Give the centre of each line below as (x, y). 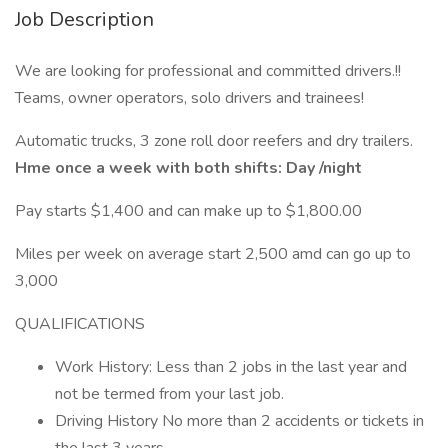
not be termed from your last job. (169, 394)
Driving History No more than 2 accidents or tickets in (239, 421)
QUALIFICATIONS (80, 324)
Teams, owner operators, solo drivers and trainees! (189, 98)
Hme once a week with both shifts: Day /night (188, 168)
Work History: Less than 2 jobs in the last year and (231, 367)
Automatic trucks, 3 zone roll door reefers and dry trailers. (214, 141)
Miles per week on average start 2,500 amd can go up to (213, 254)
